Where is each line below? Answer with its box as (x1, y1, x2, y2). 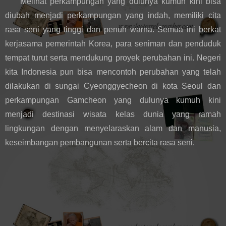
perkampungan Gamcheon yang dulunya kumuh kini (5, 95, 221, 104)
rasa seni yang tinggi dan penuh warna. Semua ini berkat (5, 25, 221, 34)
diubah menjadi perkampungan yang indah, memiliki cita (5, 11, 221, 20)
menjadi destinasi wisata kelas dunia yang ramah (5, 109, 221, 119)
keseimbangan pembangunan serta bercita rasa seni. (5, 138, 195, 147)
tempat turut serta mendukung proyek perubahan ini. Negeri (5, 53, 221, 62)
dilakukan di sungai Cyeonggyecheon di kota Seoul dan (5, 81, 221, 90)
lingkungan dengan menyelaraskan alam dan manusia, (5, 124, 221, 133)
